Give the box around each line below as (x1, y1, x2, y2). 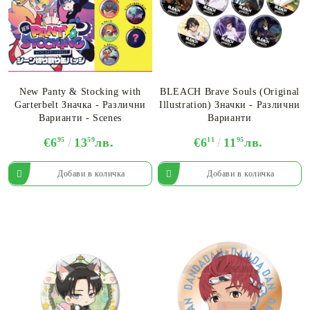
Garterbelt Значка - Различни (15, 100, 146, 111)
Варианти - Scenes (39, 113, 122, 124)
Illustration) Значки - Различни (159, 100, 300, 111)
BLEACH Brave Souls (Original (160, 86, 300, 98)
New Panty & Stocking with (19, 86, 141, 98)
